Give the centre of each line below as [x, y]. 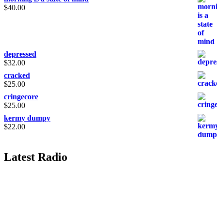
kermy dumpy [27, 118]
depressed [20, 54]
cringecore [21, 96]
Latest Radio [36, 157]
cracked [17, 75]
